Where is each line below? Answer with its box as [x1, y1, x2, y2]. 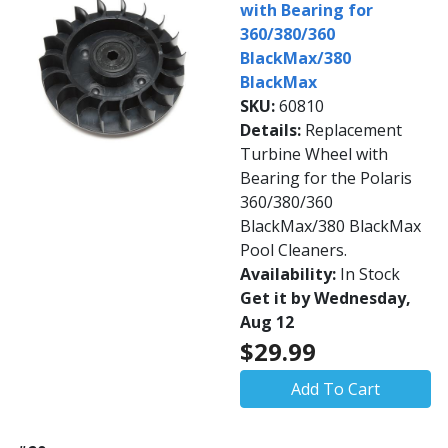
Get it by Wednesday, [240, 287, 411, 310]
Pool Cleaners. [240, 239, 347, 262]
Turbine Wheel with [240, 143, 388, 166]
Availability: [240, 263, 340, 286]
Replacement [305, 119, 402, 142]
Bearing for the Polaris [240, 167, 412, 190]
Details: [240, 119, 305, 142]
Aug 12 [240, 311, 294, 334]
